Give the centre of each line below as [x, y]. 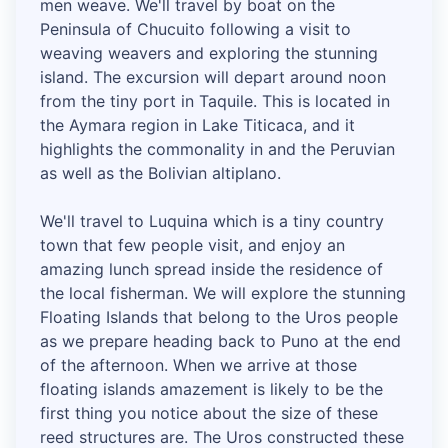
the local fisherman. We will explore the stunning [223, 293]
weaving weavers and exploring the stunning [209, 53]
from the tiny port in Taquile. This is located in [215, 101]
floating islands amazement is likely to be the [211, 389]
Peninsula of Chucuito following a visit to [195, 29]
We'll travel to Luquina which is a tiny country [212, 221]
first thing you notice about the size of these [209, 413]
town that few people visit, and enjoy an [192, 245]
